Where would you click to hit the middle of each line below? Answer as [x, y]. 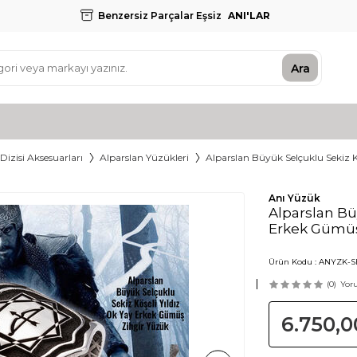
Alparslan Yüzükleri [144, 157]
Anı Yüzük [294, 198]
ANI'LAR [247, 16]
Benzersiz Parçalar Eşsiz [159, 16]
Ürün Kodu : [293, 262]
